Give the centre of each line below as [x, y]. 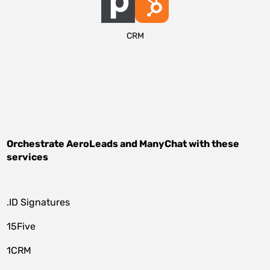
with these [213, 144]
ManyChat [163, 144]
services [28, 157]
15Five [21, 226]
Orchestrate [37, 144]
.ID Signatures [39, 202]
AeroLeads [93, 144]
